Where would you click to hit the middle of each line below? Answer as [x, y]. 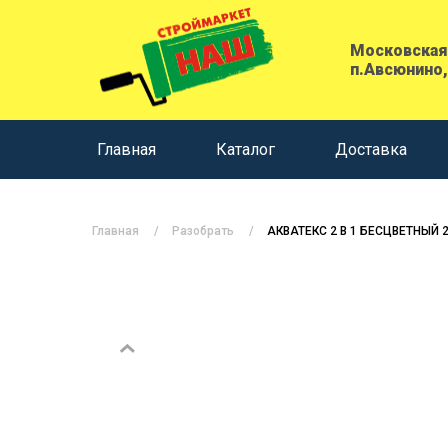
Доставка [371, 149]
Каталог [245, 149]
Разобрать [203, 230]
